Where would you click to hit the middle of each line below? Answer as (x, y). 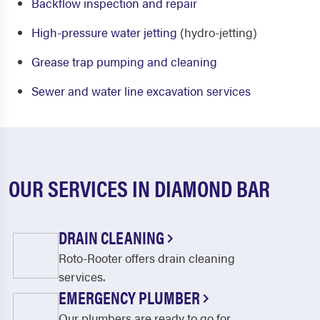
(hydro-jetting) (217, 32)
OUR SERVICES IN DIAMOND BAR (139, 188)
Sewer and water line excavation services (141, 91)
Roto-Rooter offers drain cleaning (147, 258)
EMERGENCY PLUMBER (131, 297)
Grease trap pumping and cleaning (124, 62)
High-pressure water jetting (104, 32)
